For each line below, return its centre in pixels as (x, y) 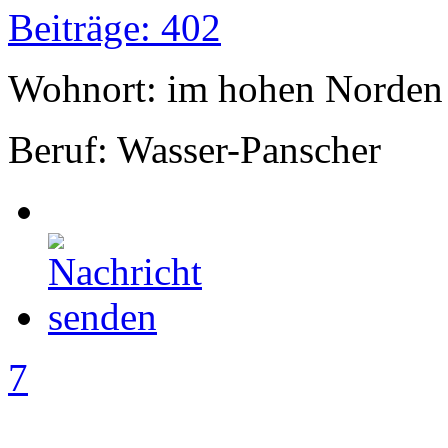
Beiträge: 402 (114, 28)
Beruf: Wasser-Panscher (194, 150)
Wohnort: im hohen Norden (225, 89)
